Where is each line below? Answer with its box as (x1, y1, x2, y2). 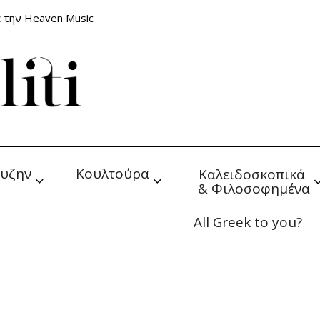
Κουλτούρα (76, 164, 149, 183)
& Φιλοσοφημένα (197, 179, 310, 198)
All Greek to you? (194, 213, 302, 231)
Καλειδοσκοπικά (199, 165, 309, 184)
